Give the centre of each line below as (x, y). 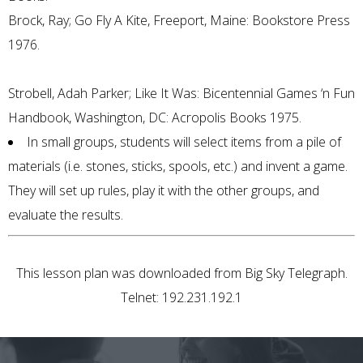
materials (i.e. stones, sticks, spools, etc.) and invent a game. (178, 167)
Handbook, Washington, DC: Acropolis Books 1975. (155, 118)
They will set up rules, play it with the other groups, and (164, 191)
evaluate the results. (66, 215)
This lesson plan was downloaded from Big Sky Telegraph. (181, 273)
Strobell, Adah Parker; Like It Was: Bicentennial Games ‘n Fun (181, 94)
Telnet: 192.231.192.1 (181, 298)
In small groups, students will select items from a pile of (184, 142)
